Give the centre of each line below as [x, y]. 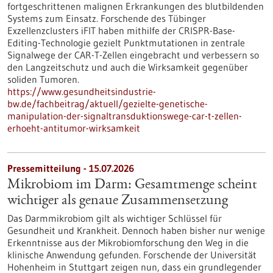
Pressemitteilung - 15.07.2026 [71, 168]
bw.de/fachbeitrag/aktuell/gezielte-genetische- [108, 104]
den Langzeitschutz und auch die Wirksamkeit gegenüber [128, 67]
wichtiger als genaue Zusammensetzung [118, 201]
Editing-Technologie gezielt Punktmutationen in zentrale [126, 43]
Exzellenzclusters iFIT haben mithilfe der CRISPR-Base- [121, 30]
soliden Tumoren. [43, 79]
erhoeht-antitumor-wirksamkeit [74, 128]
